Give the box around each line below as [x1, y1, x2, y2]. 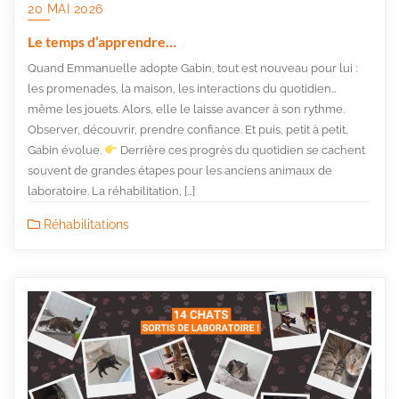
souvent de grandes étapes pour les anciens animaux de [28, 164, 332, 178]
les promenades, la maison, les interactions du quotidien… [28, 82, 337, 96]
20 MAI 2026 [28, 2, 103, 17]
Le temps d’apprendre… [28, 33, 176, 51]
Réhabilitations [40, 217, 129, 232]
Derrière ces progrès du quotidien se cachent [117, 143, 365, 158]
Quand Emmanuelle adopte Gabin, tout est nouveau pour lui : [28, 61, 357, 76]
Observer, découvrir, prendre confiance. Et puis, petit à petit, [28, 123, 348, 137]
